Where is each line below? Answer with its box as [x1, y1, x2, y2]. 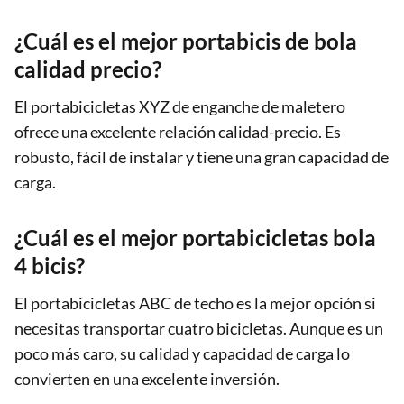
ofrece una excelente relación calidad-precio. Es [14, 121, 341, 142]
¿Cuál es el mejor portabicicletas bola [14, 224, 376, 251]
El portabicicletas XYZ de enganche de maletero [14, 96, 345, 116]
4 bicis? [14, 252, 85, 279]
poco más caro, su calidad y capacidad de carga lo [14, 343, 350, 363]
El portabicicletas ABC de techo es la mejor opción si [14, 292, 376, 313]
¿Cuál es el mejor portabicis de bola [14, 27, 357, 54]
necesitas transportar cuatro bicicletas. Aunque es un [14, 317, 383, 338]
